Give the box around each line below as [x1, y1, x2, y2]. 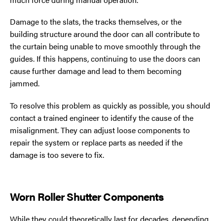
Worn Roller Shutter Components [10, 188, 164, 204]
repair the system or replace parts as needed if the [10, 136, 183, 148]
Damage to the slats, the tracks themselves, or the [10, 16, 182, 28]
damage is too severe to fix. [10, 148, 104, 160]
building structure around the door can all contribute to [10, 28, 200, 40]
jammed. [10, 77, 39, 89]
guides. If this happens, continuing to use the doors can [10, 53, 200, 65]
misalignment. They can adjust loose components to [10, 124, 190, 136]
